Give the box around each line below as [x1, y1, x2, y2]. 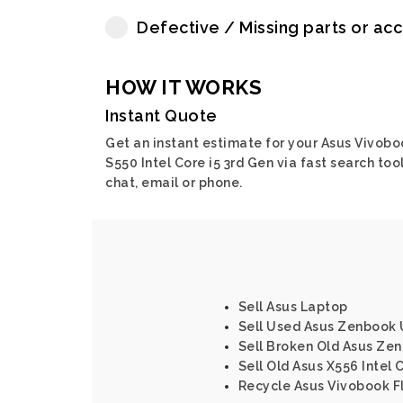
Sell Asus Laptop [237, 300, 348, 314]
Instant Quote [105, 106, 218, 125]
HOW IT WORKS [105, 76, 262, 99]
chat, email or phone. [105, 175, 243, 190]
